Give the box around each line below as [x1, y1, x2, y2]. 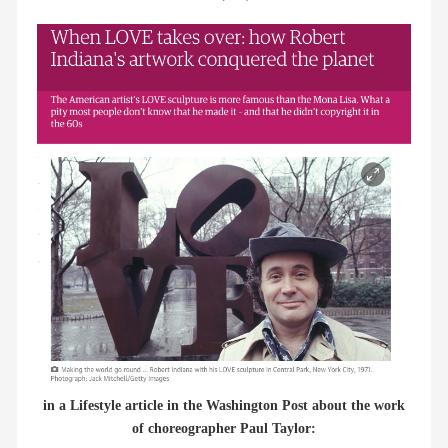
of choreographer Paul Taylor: [132, 419, 316, 436]
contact [211, 69, 252, 85]
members [207, 25, 256, 41]
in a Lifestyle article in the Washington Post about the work [43, 396, 405, 413]
